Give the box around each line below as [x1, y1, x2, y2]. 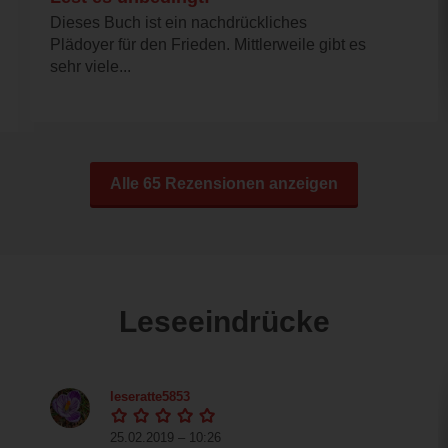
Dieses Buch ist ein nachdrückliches [50, 13, 307, 31]
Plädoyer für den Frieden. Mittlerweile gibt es [50, 35, 366, 53]
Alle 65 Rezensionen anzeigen [110, 174, 338, 192]
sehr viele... [50, 57, 131, 75]
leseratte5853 [110, 388, 190, 404]
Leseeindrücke [118, 304, 330, 338]
